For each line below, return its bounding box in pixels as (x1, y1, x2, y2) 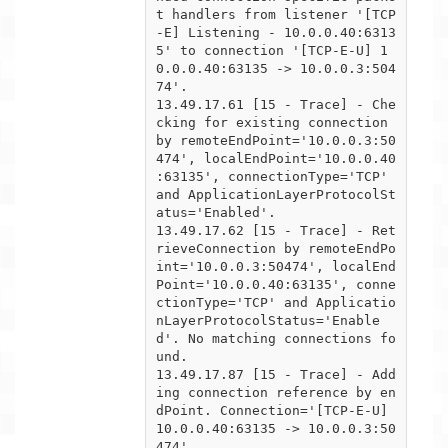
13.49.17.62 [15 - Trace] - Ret (156, 222, 396, 238)
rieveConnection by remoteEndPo (156, 240, 396, 256)
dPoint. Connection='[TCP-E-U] (156, 402, 388, 418)
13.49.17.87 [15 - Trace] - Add (156, 366, 396, 382)
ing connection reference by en (156, 384, 396, 400)
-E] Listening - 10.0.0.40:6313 (156, 24, 396, 40)
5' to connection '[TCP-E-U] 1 (156, 42, 388, 58)
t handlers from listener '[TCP (156, 6, 396, 22)
